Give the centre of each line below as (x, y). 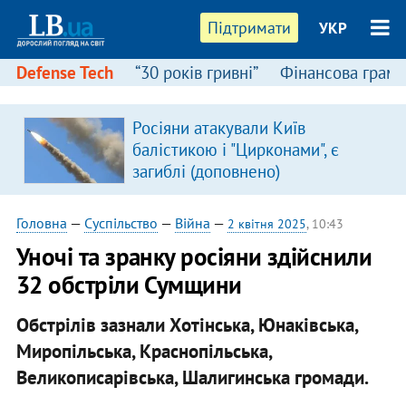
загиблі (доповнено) (206, 171)
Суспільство (121, 223)
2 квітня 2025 (266, 224)
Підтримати (250, 28)
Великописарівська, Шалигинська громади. (192, 377)
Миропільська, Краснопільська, (144, 351)
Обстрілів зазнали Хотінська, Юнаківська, (187, 324)
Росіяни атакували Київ (218, 128)
